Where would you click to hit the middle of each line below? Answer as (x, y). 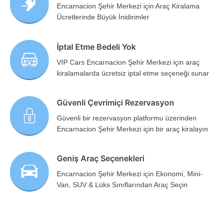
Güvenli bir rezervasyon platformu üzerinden (127, 118)
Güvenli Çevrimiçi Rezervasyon (116, 102)
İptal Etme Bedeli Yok (97, 47)
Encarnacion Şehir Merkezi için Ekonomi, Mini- (130, 174)
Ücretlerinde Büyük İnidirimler (103, 17)
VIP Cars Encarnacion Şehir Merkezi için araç (128, 62)
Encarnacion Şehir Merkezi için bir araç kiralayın (133, 129)
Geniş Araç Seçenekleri (101, 159)
